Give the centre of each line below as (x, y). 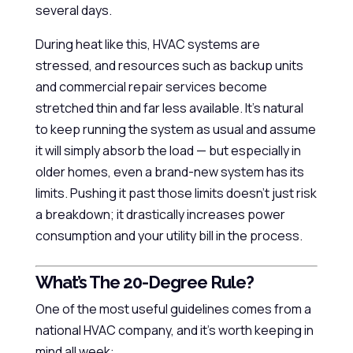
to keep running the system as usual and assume (175, 129)
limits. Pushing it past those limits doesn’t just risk (176, 193)
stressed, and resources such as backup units (169, 65)
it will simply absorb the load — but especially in (168, 150)
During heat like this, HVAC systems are (147, 44)
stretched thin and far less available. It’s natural (169, 108)
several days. (73, 10)
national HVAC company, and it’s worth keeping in (174, 330)
